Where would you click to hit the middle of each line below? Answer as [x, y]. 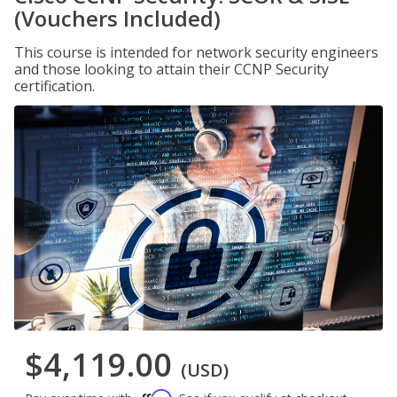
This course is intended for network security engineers [196, 52]
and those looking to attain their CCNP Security [171, 69]
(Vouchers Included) [117, 18]
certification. [54, 86]
